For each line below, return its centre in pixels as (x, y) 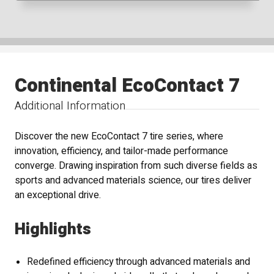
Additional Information (70, 106)
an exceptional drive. (58, 196)
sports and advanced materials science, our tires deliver (133, 181)
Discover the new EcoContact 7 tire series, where (119, 137)
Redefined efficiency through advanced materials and (139, 262)
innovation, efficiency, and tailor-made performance (122, 152)
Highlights (53, 229)
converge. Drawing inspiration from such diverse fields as (136, 166)
